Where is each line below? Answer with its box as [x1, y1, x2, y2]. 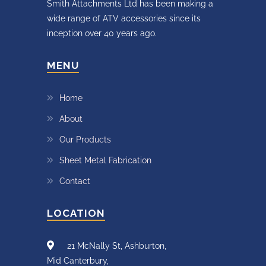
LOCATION [47, 207, 105, 220]
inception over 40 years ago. [47, 28, 157, 39]
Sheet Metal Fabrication [59, 156, 151, 166]
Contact [59, 176, 90, 186]
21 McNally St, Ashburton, [65, 241, 166, 251]
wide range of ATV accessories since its [47, 14, 201, 24]
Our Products [59, 135, 111, 145]
